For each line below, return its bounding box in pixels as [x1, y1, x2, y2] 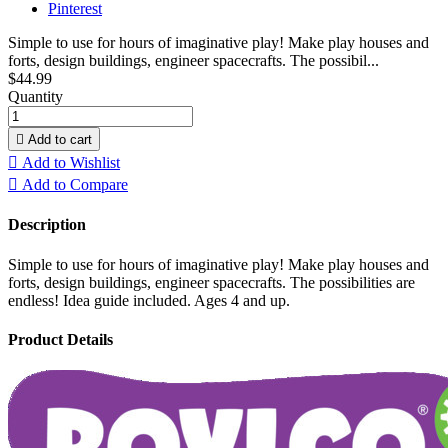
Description [8, 216, 86, 234]
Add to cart [28, 132, 92, 148]
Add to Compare [22, 176, 128, 194]
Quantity [8, 88, 63, 106]
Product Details [8, 330, 113, 348]
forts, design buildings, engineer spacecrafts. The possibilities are [8, 273, 415, 291]
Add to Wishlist [22, 154, 120, 172]
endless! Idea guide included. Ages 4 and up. [8, 291, 290, 309]
